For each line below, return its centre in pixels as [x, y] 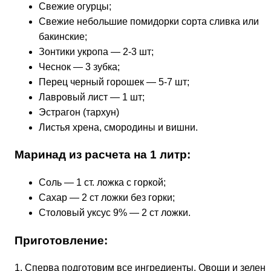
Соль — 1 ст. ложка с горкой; [102, 183]
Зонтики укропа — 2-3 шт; [96, 51]
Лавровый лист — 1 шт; [92, 97]
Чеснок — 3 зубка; [79, 67]
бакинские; [63, 36]
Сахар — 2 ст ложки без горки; [107, 198]
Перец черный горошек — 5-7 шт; [114, 82]
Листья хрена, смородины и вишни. [118, 127]
